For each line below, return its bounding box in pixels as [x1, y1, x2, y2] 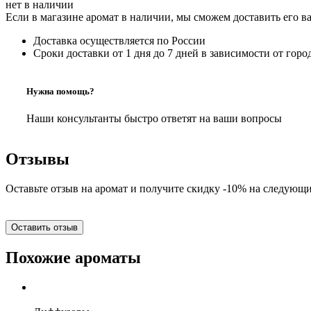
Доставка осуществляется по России [33, 34, 205, 47]
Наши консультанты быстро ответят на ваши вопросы [26, 112, 282, 125]
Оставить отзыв [11, 222, 78, 233]
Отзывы [6, 150, 69, 169]
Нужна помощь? [26, 86, 94, 97]
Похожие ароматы [6, 248, 141, 267]
